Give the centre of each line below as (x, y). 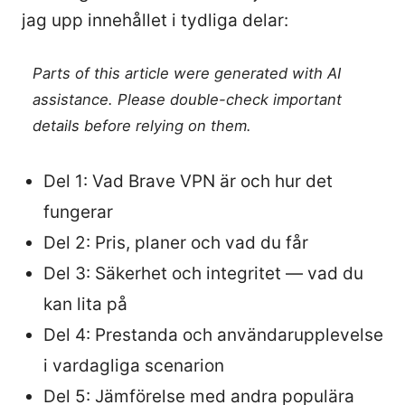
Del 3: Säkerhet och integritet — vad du (203, 273)
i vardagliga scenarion (134, 365)
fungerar (78, 212)
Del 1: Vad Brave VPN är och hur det (188, 181)
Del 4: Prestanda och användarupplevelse (213, 334)
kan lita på (85, 304)
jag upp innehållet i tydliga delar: (155, 21)
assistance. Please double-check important (188, 100)
